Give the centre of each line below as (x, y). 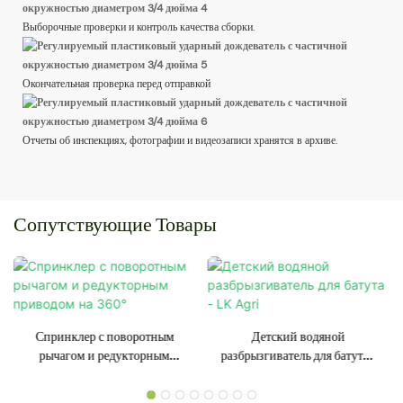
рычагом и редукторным (104, 355)
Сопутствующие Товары (115, 223)
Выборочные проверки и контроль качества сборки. (139, 27)
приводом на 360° (105, 374)
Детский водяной (298, 336)
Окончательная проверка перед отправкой (116, 83)
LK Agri (299, 374)
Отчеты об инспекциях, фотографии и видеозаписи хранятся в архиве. (180, 140)
